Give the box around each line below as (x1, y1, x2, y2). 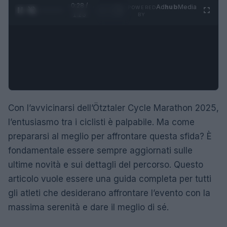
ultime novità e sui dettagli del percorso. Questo (8, 159, 203, 170)
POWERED (128, 4, 156, 10)
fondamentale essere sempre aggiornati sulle (8, 145, 193, 156)
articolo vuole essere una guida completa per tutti (8, 173, 211, 184)
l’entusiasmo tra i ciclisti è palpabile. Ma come (8, 117, 195, 127)
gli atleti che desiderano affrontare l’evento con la (8, 187, 210, 198)
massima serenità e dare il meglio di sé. (8, 202, 169, 212)
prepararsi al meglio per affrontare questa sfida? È (8, 131, 212, 141)
